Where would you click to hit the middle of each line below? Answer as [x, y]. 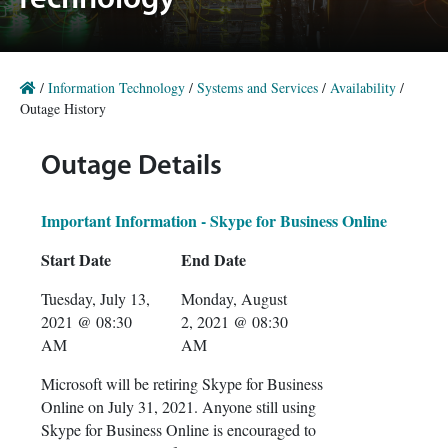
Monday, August [234, 298]
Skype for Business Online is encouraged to [178, 429]
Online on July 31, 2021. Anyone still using [178, 406]
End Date [214, 259]
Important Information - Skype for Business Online [214, 220]
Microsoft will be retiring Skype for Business [182, 383]
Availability [363, 87]
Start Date [76, 259]
